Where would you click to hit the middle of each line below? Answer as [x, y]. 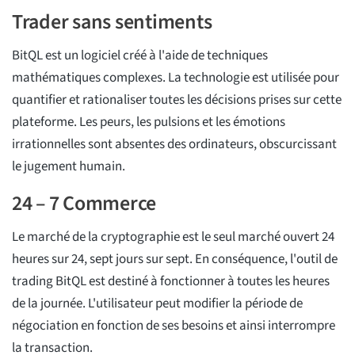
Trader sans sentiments [112, 22]
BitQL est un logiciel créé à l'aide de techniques [140, 56]
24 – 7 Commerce [84, 204]
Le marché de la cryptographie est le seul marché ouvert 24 [173, 237]
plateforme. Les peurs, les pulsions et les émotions [149, 122]
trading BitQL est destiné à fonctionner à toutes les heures [171, 282]
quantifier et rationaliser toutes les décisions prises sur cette [177, 100]
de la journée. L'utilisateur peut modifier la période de [157, 304]
